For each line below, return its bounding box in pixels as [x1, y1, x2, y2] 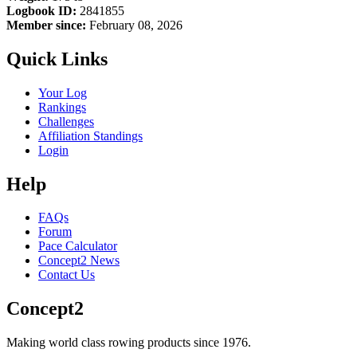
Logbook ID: [6, 3, 76, 18]
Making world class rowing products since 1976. [6, 335, 251, 350]
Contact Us [38, 268, 95, 282]
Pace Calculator [38, 239, 117, 253]
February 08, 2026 [86, 18, 182, 32]
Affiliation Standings [38, 128, 143, 143]
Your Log [38, 85, 87, 100]
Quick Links [6, 48, 108, 69]
